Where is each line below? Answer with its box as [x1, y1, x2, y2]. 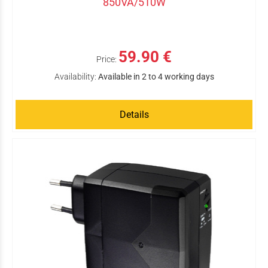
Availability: [54, 72, 96, 81]
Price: [96, 54, 117, 64]
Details [119, 109, 149, 120]
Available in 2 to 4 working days [98, 72, 214, 81]
